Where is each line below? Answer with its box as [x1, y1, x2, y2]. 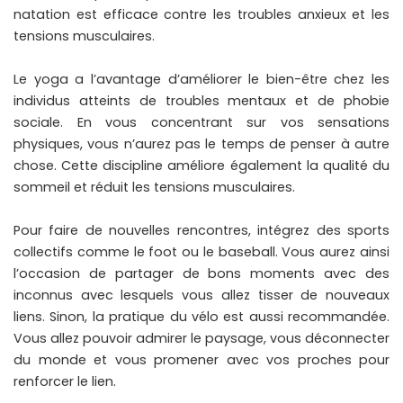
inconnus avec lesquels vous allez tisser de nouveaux [13, 286, 390, 305]
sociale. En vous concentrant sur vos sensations [13, 113, 390, 132]
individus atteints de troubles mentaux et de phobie [13, 92, 390, 111]
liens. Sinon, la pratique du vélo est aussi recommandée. [13, 308, 390, 327]
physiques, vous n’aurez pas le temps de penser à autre [13, 135, 390, 154]
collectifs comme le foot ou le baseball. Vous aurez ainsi [13, 243, 390, 262]
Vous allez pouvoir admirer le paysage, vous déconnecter [13, 329, 390, 348]
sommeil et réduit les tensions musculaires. [13, 178, 295, 197]
